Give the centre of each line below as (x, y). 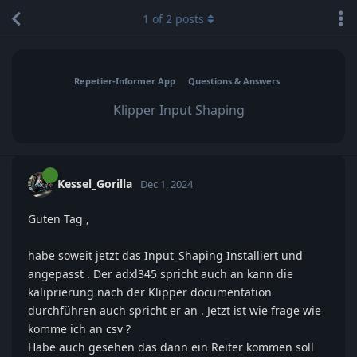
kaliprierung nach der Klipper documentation (150, 292)
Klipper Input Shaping (178, 110)
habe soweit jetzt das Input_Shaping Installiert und (165, 255)
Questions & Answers (233, 80)
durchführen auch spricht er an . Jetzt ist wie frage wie (175, 310)
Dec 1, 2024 (167, 184)
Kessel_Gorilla (95, 183)
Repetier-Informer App (124, 80)
